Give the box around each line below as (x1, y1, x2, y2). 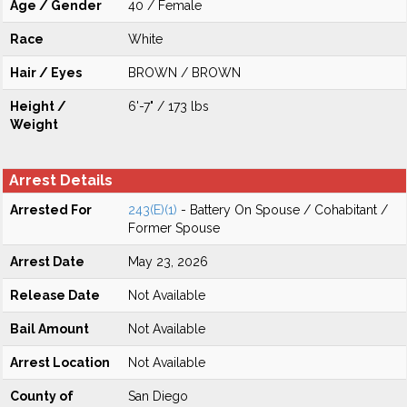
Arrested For (10, 203, 92, 217)
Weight (10, 117, 58, 132)
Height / (10, 99, 66, 114)
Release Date (10, 288, 100, 303)
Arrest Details (9, 172, 113, 189)
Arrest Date (10, 254, 84, 269)
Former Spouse (128, 221, 220, 235)
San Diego (128, 389, 188, 403)
